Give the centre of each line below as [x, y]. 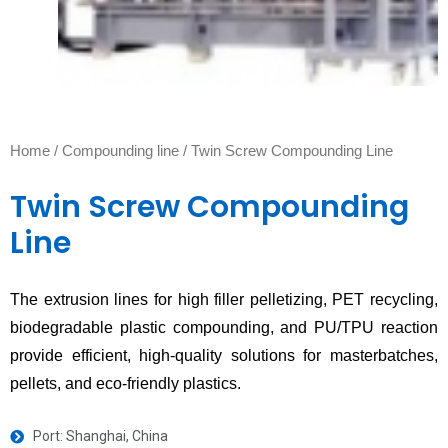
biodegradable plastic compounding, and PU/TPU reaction [224, 328]
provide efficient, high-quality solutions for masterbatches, [224, 356]
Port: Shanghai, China [100, 436]
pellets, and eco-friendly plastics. [125, 384]
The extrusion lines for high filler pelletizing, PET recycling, [224, 300]
